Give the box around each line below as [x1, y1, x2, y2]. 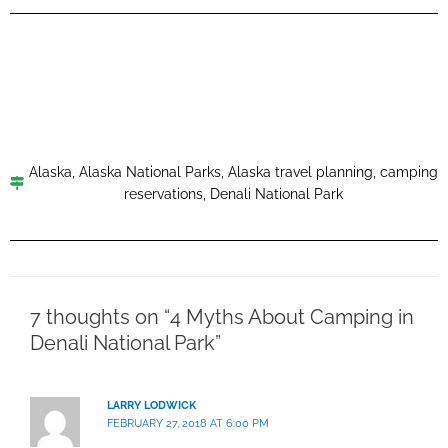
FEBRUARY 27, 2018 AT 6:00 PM [107, 417, 270, 431]
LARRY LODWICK [107, 399, 197, 413]
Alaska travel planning [228, 163, 373, 180]
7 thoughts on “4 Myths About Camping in [30, 305, 414, 330]
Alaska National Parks [79, 163, 221, 180]
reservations [124, 185, 203, 202]
